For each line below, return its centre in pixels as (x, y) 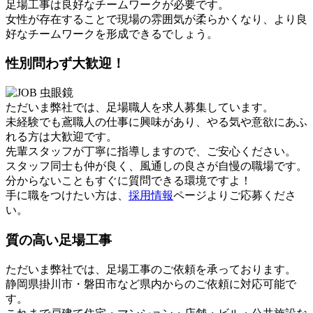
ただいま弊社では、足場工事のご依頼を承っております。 (151, 269)
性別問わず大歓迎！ (65, 64)
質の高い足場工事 (59, 240)
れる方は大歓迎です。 (61, 137)
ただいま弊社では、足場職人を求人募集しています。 (140, 108)
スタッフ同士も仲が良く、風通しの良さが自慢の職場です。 (156, 166)
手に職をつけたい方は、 (67, 196)
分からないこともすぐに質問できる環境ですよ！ (129, 181)
